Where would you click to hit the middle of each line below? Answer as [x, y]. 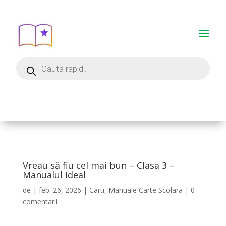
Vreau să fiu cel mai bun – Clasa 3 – [98, 165]
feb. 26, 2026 [60, 190]
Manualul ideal [54, 175]
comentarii [40, 202]
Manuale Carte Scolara [145, 190]
